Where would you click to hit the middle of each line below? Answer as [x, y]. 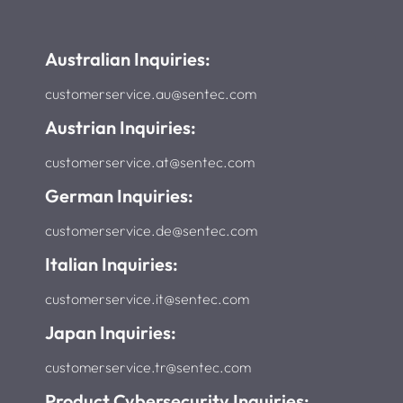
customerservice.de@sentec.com [151, 231]
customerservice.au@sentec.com [150, 94]
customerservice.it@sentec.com [147, 299]
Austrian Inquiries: [120, 128]
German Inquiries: [119, 196]
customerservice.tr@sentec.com [148, 367]
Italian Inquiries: [111, 264]
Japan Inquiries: [110, 333]
